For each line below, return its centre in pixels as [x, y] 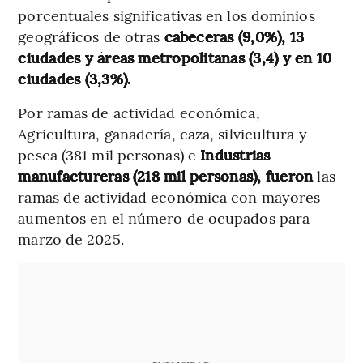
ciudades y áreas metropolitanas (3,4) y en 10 [175, 58]
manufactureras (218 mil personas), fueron [168, 176]
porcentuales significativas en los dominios [167, 15]
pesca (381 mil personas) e [107, 155]
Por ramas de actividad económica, [139, 113]
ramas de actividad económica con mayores [169, 197]
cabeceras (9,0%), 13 [234, 36]
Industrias [233, 155]
